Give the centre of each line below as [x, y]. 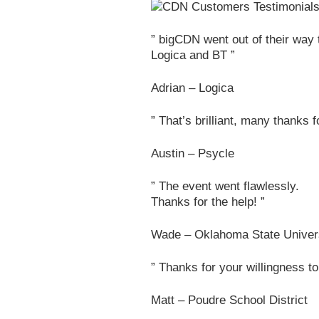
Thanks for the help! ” [208, 202]
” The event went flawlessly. [225, 186]
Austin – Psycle [193, 153]
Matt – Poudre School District [229, 300]
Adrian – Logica [192, 88]
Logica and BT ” [193, 55]
